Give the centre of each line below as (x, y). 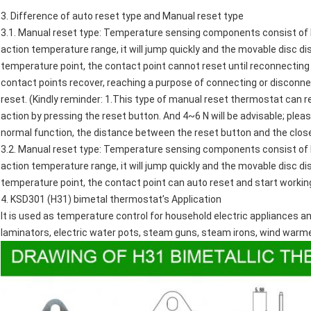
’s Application (192, 200)
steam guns (170, 233)
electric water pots (96, 233)
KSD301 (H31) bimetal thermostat (85, 200)
